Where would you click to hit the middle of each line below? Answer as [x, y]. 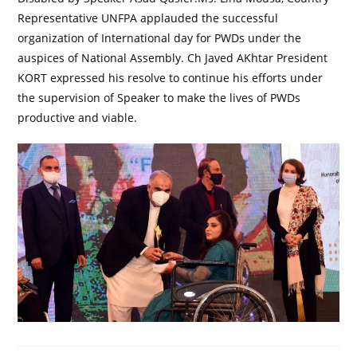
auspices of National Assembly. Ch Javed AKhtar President [173, 57]
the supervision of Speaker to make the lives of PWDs [159, 97]
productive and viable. [78, 117]
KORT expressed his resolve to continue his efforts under [171, 77]
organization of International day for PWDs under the [160, 37]
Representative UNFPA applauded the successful [148, 18]
